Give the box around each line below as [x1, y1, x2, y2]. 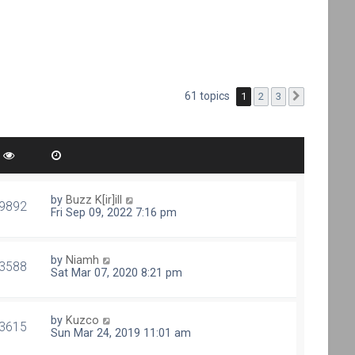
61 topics [185, 89, 233, 102]
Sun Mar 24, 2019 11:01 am [51, 326, 192, 340]
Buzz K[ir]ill [66, 193, 123, 206]
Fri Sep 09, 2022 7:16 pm [51, 205, 177, 219]
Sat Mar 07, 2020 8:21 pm [51, 265, 183, 279]
